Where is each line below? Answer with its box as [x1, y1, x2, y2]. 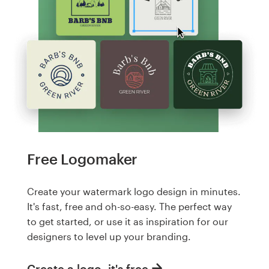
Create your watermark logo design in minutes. [27, 186, 241, 198]
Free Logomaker [27, 150, 138, 168]
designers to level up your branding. [27, 231, 191, 243]
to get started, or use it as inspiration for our [27, 216, 228, 228]
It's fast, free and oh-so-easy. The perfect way [27, 201, 232, 213]
